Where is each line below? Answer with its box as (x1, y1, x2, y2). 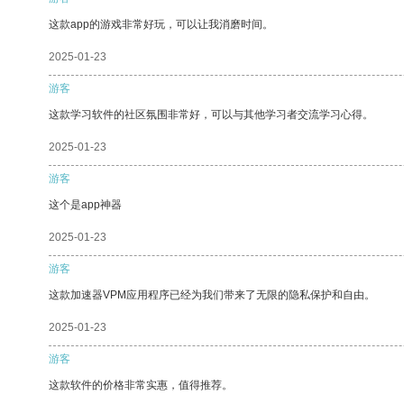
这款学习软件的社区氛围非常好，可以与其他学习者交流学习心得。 (49, 107, 373, 121)
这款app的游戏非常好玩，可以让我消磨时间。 (49, 17, 273, 31)
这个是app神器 (49, 197, 122, 211)
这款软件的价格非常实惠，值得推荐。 (49, 378, 233, 391)
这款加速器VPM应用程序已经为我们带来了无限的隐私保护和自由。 (49, 288, 375, 301)
